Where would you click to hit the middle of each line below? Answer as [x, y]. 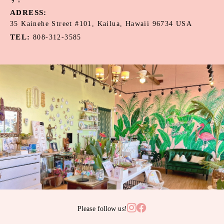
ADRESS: [30, 13]
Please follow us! [102, 208]
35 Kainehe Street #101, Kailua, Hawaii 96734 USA [101, 24]
